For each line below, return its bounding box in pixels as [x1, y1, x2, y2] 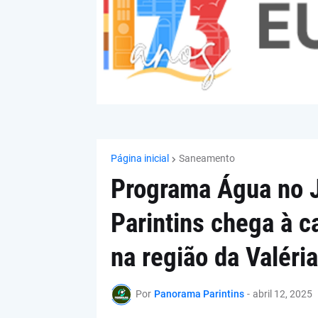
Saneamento [178, 152, 235, 164]
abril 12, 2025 [252, 288, 312, 300]
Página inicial [110, 152, 169, 164]
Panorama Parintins [153, 288, 244, 300]
